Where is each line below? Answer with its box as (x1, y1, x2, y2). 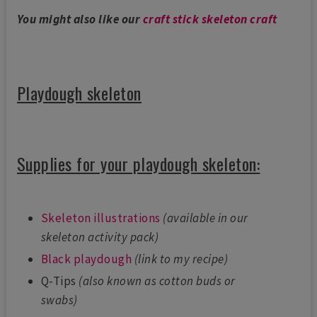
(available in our (163, 209, 248, 226)
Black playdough (40, 251, 132, 267)
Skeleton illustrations (40, 209, 161, 226)
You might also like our (16, 11, 143, 27)
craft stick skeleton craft (142, 11, 277, 27)
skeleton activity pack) (40, 229, 159, 245)
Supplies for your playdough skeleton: (16, 150, 260, 176)
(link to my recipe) (134, 251, 229, 267)
